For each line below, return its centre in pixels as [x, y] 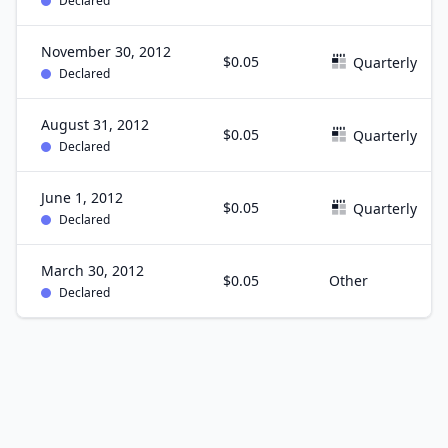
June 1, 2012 [82, 197]
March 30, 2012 [92, 270]
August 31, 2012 [95, 124]
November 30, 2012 [106, 51]
